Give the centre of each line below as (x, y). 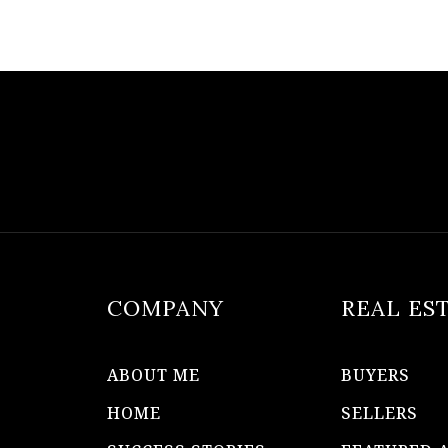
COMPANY (165, 307)
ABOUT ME (153, 374)
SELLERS (379, 412)
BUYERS (375, 374)
